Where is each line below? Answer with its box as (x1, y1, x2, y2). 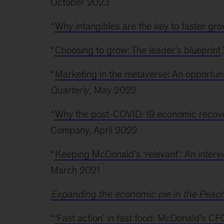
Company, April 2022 (50, 124, 137, 135)
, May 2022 (89, 84, 136, 95)
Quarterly (50, 84, 89, 95)
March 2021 (50, 164, 100, 175)
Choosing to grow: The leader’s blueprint (54, 44, 220, 55)
